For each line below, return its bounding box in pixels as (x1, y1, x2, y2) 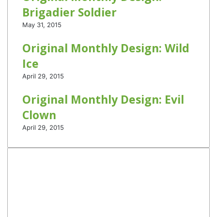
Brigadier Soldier (22, 4, 117, 20)
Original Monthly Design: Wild (22, 40, 189, 56)
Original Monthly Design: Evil (22, 92, 184, 107)
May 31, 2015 (22, 21, 62, 29)
